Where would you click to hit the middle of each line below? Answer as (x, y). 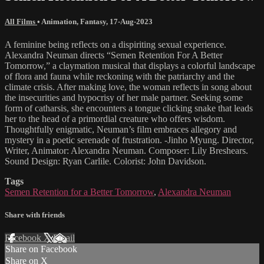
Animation (59, 21)
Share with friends (35, 215)
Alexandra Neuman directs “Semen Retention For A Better (114, 55)
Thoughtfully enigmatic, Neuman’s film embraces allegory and (121, 130)
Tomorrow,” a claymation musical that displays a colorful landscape (130, 66)
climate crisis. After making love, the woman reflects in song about (128, 87)
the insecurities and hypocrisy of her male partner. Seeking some (124, 98)
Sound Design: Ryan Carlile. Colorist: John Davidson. (105, 161)
